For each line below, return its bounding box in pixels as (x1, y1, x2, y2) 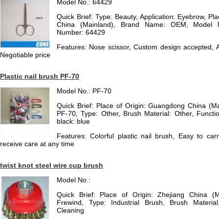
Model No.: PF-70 (57, 87, 111, 95)
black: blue (57, 117, 90, 125)
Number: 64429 (57, 28, 105, 36)
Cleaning (57, 206, 84, 214)
